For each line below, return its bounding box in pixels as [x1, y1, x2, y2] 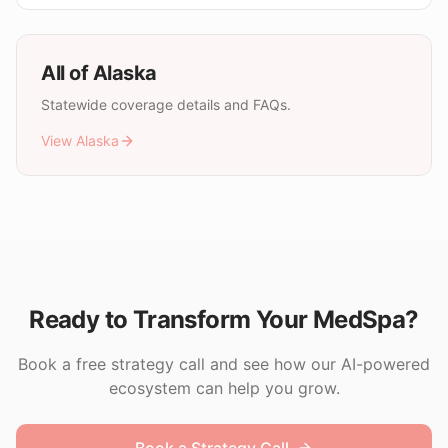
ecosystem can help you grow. [108, 378, 340, 398]
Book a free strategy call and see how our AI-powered [18, 354, 430, 374]
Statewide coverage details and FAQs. [41, 96, 291, 113]
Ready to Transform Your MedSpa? [29, 305, 419, 334]
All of [41, 61, 93, 85]
